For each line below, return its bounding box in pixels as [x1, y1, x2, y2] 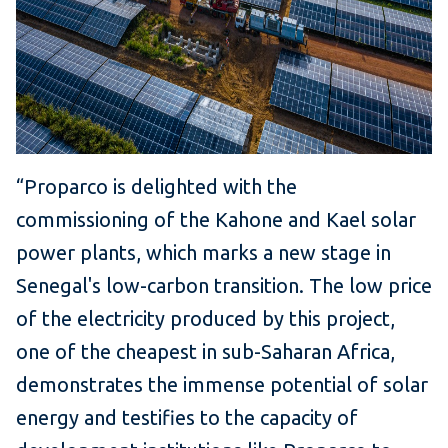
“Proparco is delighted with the [16, 174, 297, 198]
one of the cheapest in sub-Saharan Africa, [16, 339, 395, 363]
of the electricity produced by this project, [16, 306, 395, 330]
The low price [309, 273, 432, 297]
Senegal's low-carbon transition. [16, 273, 309, 297]
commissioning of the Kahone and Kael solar [16, 207, 416, 231]
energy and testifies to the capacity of [16, 405, 358, 429]
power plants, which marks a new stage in [16, 240, 391, 264]
